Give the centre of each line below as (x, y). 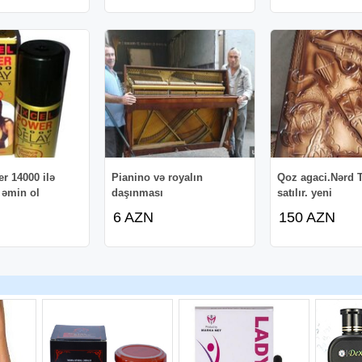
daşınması (138, 192)
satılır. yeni (305, 192)
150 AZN (307, 217)
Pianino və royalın (158, 177)
